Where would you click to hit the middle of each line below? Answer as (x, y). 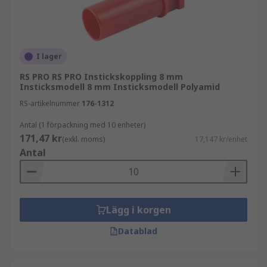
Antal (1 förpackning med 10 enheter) (83, 125)
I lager (49, 56)
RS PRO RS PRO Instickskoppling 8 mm (101, 77)
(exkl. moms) (83, 139)
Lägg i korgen (138, 210)
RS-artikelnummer (50, 103)
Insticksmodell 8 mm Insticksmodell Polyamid (120, 87)
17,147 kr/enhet (221, 139)
